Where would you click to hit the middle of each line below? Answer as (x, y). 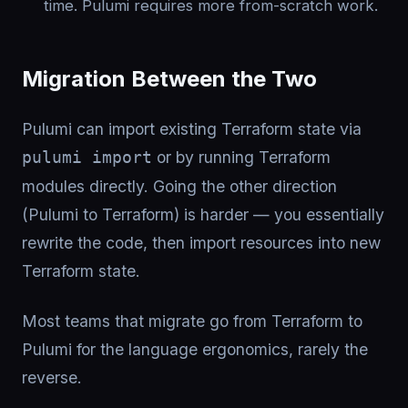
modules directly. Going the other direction (179, 186)
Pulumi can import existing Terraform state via (192, 129)
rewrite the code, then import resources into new (201, 243)
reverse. (52, 377)
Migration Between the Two (169, 79)
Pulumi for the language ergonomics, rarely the (195, 349)
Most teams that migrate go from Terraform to (192, 321)
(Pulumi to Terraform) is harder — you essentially (203, 214)
